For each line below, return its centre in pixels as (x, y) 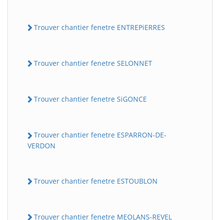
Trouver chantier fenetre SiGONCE (90, 99)
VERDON (41, 145)
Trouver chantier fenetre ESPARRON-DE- (100, 135)
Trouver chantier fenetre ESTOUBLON (96, 181)
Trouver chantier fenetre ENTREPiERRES (99, 27)
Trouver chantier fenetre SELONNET (93, 63)
